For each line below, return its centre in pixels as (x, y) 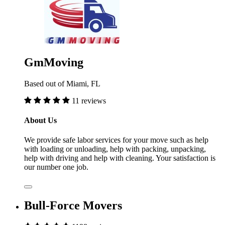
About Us (40, 120)
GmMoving (54, 62)
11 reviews (89, 100)
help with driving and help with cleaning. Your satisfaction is (120, 158)
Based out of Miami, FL (62, 83)
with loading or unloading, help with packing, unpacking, (115, 149)
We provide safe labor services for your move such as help (116, 140)
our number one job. (56, 167)
